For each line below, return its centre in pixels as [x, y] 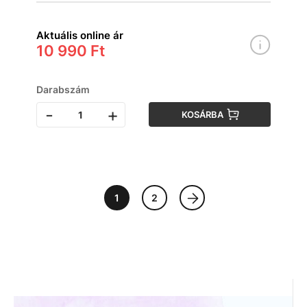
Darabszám [63, 89]
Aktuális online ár [80, 35]
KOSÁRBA [203, 114]
